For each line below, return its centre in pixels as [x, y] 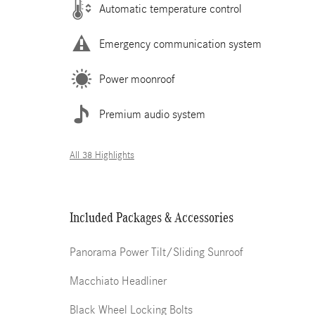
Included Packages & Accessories [152, 217]
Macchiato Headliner [118, 281]
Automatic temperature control [171, 8]
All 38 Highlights [102, 155]
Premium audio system [152, 114]
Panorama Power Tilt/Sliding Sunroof [156, 252]
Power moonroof [137, 79]
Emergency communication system [180, 44]
